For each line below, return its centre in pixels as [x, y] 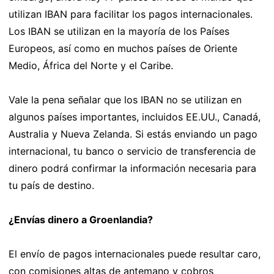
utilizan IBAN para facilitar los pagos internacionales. [131, 14]
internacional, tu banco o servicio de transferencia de [132, 151]
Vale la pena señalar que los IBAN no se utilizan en [125, 99]
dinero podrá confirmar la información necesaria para [132, 168]
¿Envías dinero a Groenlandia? [81, 219]
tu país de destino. [51, 185]
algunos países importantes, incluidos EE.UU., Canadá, [135, 117]
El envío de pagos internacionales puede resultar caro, [135, 254]
